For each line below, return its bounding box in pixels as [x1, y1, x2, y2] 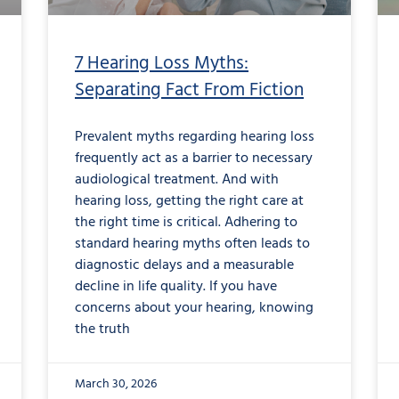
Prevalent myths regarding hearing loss [75, 125, 314, 149]
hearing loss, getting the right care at [75, 189, 304, 213]
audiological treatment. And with [75, 167, 279, 191]
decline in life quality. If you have [75, 274, 277, 298]
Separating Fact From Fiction [75, 75, 304, 105]
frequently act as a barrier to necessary [75, 146, 313, 170]
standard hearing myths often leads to [75, 232, 310, 256]
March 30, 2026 [75, 373, 157, 395]
